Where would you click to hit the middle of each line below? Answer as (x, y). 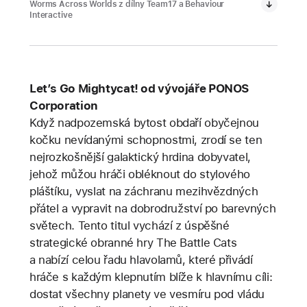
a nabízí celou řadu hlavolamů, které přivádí (141, 259)
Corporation (63, 105)
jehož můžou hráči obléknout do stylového (139, 174)
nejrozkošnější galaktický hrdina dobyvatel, (140, 157)
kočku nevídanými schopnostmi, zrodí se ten (146, 139)
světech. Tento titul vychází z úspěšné (129, 225)
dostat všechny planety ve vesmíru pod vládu (147, 294)
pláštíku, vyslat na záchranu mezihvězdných (144, 191)
